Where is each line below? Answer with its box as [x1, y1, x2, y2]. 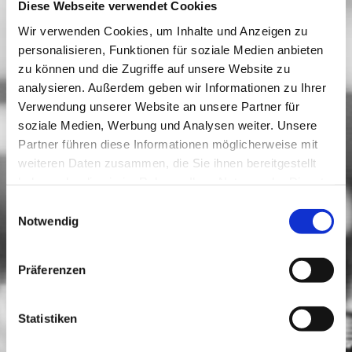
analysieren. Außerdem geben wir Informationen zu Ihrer [18, 80, 326, 94]
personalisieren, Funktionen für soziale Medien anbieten [18, 42, 324, 57]
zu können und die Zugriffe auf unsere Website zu [18, 61, 290, 75]
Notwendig [18, 214, 79, 228]
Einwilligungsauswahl [5, 198, 115, 212]
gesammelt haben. [18, 193, 119, 207]
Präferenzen [18, 262, 86, 277]
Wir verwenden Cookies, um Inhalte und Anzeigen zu [18, 24, 308, 38]
